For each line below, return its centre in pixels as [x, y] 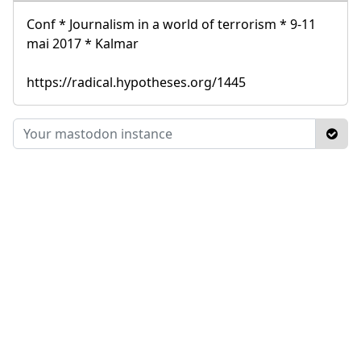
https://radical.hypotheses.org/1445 [136, 82]
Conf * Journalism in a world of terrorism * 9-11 [171, 24]
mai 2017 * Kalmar [83, 43]
